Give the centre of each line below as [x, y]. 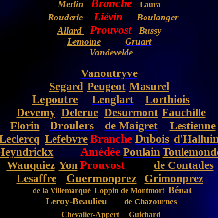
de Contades [183, 165]
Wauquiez [31, 165]
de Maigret [131, 126]
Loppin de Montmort [129, 191]
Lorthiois [168, 99]
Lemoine [84, 42]
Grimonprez [174, 178]
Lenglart [113, 99]
